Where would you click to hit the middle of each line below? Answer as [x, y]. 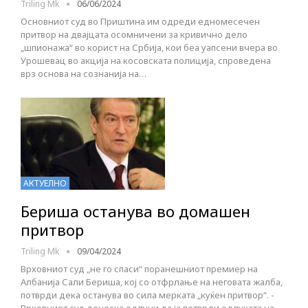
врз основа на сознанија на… [84, 74]
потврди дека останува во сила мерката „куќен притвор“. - [147, 295]
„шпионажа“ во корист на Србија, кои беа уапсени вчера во [149, 48]
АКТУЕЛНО [45, 184]
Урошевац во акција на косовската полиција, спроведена [146, 61]
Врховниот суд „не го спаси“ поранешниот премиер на [139, 269]
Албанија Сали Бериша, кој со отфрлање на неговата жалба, [152, 282]
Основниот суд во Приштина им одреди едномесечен [140, 22]
